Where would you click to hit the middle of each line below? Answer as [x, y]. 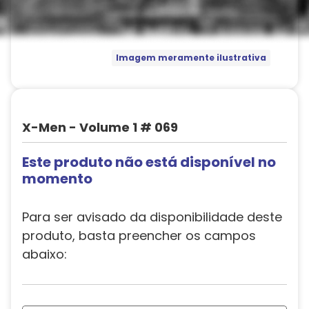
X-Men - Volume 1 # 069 [100, 127]
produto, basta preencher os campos [139, 236]
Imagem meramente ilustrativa [191, 58]
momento [57, 179]
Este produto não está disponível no [149, 162]
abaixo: [44, 254]
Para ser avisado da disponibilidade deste [152, 217]
